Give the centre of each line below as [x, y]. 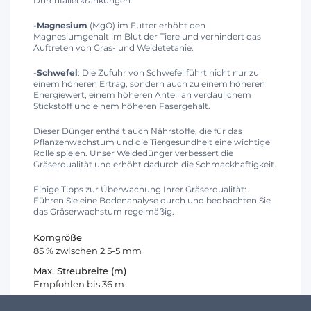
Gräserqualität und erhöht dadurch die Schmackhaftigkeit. [155, 164]
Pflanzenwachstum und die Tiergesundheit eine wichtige [152, 142]
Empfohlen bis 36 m [79, 284]
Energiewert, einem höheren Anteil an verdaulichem [142, 94]
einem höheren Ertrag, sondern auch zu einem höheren [149, 83]
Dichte [49, 304]
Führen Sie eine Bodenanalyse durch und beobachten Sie [152, 200]
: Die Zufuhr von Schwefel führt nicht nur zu [168, 72]
